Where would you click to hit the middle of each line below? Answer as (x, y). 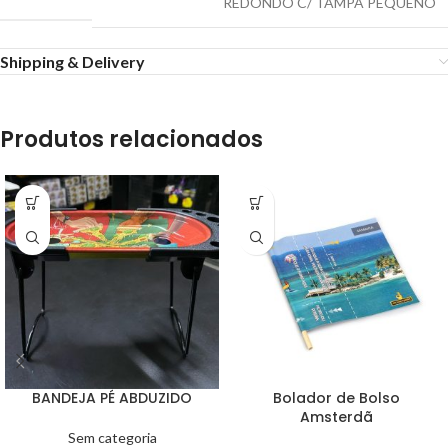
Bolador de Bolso (336, 398)
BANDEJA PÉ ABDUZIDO (112, 398)
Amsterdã (336, 417)
